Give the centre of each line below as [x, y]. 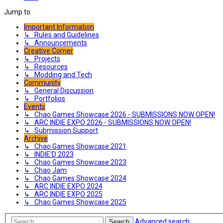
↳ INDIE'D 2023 [49, 154]
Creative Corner [49, 51]
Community [42, 82]
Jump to [17, 12]
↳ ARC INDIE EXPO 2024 [63, 186]
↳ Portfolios [45, 98]
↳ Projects [42, 58]
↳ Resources [46, 66]
